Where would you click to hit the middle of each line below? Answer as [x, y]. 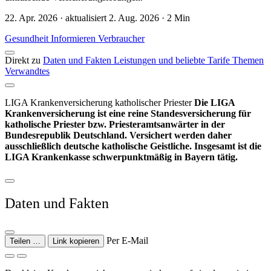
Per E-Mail [127, 240]
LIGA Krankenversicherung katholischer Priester [98, 103]
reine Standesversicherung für [189, 114]
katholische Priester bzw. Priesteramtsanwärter [102, 125]
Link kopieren [76, 241]
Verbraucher [121, 39]
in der [212, 125]
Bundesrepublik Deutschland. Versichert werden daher [118, 135]
